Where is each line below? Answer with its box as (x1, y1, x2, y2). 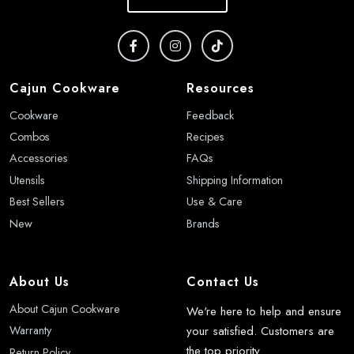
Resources (186, 78, 254, 97)
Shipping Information (186, 171, 283, 188)
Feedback (186, 107, 234, 123)
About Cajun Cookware (9, 300, 120, 317)
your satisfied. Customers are (186, 322, 334, 340)
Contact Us (186, 272, 259, 291)
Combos (9, 129, 50, 145)
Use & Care (186, 194, 243, 210)
